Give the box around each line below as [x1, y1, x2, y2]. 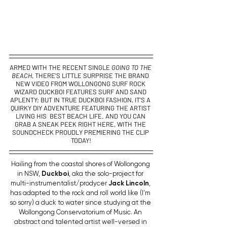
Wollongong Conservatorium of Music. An [19, 208, 143, 216]
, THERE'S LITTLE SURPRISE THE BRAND [32, 71, 150, 80]
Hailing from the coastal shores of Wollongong [11, 160, 152, 168]
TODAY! [71, 136, 91, 144]
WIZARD [14, 88, 39, 96]
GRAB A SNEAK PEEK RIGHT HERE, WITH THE [15, 120, 147, 128]
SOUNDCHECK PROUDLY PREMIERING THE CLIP [12, 128, 150, 136]
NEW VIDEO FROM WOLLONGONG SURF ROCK [15, 80, 147, 88]
